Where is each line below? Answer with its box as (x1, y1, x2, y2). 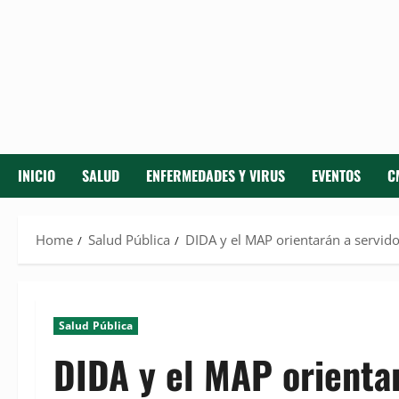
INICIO (18, 165, 55, 187)
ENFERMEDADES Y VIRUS (146, 165, 285, 187)
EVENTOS (312, 165, 361, 187)
